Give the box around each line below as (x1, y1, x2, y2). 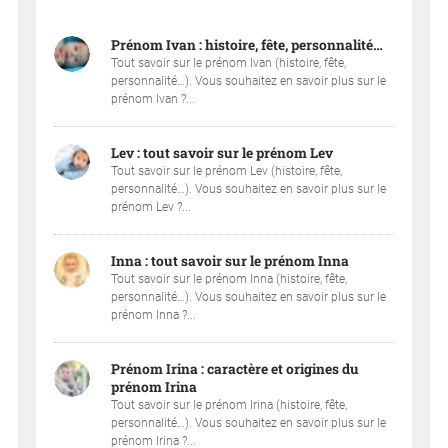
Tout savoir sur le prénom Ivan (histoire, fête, (111, 56, 347, 71)
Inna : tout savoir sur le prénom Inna (111, 252, 350, 271)
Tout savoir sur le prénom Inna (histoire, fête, (111, 272, 348, 287)
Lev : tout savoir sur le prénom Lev (111, 144, 334, 163)
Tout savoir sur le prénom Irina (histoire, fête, (111, 398, 348, 413)
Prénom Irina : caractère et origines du (111, 360, 360, 379)
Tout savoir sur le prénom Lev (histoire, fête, (111, 164, 343, 179)
